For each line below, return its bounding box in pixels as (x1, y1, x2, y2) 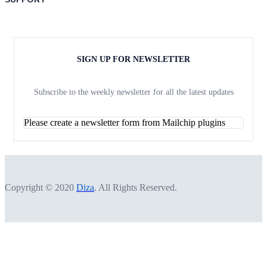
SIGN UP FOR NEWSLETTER (77, 54, 190, 64)
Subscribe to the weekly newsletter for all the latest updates (33, 87, 234, 97)
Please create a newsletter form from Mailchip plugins (24, 117, 225, 128)
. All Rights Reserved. (94, 182, 177, 193)
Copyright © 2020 (5, 182, 76, 193)
